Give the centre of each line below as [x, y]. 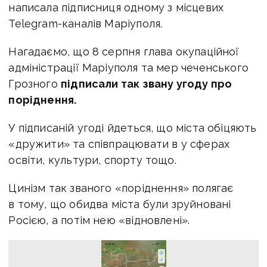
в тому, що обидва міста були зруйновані [120, 204]
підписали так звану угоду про [147, 84]
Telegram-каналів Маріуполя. [86, 24]
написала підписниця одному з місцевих [116, 8]
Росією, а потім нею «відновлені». [99, 221]
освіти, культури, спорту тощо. [92, 160]
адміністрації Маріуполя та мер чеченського [128, 68]
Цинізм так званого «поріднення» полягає [121, 188]
